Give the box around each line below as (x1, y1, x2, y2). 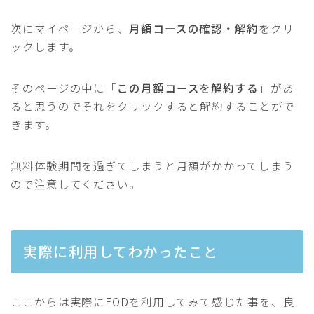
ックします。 (11, 39, 81, 55)
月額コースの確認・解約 (129, 20, 259, 36)
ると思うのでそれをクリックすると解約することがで (11, 98, 295, 114)
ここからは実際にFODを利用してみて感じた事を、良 (11, 293, 295, 309)
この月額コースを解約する (117, 80, 259, 96)
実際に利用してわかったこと (23, 240, 219, 261)
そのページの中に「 (11, 80, 118, 96)
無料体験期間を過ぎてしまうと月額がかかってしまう (11, 158, 294, 174)
